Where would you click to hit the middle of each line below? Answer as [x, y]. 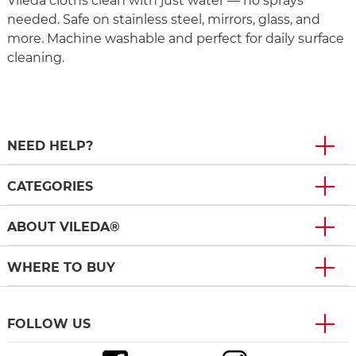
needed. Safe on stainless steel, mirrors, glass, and [164, 20]
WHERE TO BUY [61, 268]
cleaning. [36, 58]
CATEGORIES [50, 187]
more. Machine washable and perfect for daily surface [176, 39]
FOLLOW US [49, 324]
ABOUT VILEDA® [64, 227]
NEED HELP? [50, 146]
